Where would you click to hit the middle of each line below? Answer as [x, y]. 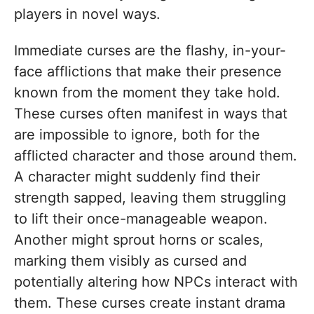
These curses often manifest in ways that [151, 113]
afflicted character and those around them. [156, 155]
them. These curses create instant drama [150, 302]
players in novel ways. [87, 14]
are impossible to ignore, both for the [137, 134]
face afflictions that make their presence [148, 71]
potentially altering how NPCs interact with [156, 281]
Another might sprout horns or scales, [139, 239]
